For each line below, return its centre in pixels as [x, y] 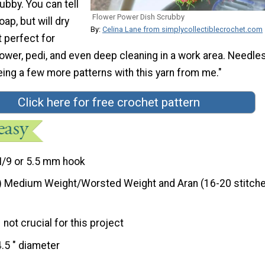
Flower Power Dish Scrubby [138, 17]
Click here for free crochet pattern [109, 103]
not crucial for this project [64, 223]
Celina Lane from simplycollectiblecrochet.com [182, 30]
